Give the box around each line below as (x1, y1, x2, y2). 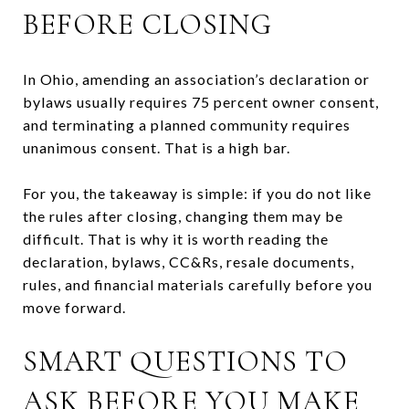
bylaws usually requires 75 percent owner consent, (23, 92, 379, 110)
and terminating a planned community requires (23, 115, 351, 133)
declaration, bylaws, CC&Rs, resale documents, (23, 252, 354, 270)
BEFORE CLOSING (23, 5, 272, 42)
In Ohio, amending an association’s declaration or (23, 69, 370, 88)
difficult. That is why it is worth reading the (23, 229, 329, 247)
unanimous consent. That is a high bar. (23, 138, 290, 156)
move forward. (23, 298, 126, 316)
